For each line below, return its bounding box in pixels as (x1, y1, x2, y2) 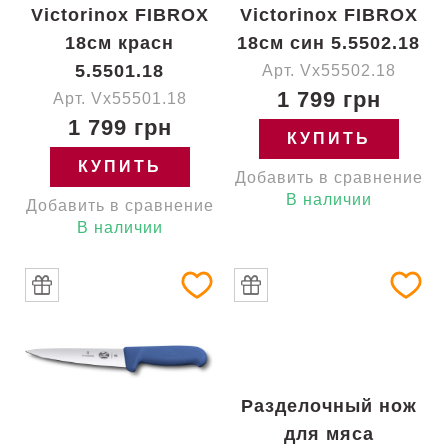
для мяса (283, 424, 374, 444)
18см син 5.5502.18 (237, 33, 420, 53)
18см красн (65, 33, 174, 53)
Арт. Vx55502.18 (261, 62, 396, 79)
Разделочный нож (240, 396, 417, 416)
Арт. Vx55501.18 (52, 90, 187, 107)
